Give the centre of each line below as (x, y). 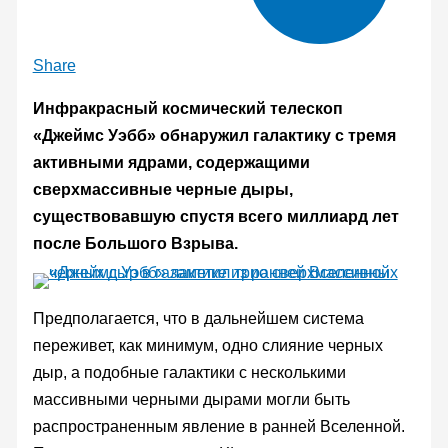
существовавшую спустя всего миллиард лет (215, 216)
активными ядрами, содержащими (171, 162)
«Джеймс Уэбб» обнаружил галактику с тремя (214, 135)
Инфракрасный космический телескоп (187, 108)
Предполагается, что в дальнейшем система (198, 318)
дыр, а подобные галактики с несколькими (189, 372)
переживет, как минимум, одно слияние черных (207, 345)
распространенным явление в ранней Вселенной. (218, 426)
